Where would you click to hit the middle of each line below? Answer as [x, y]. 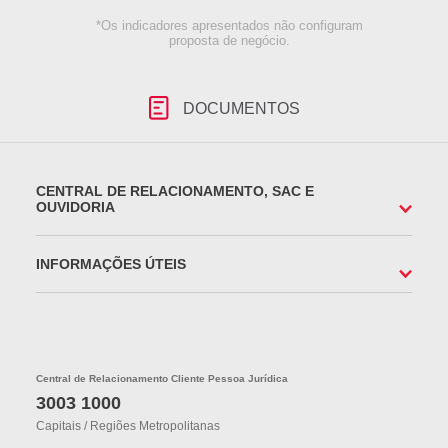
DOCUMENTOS [241, 108]
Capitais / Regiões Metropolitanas [128, 426]
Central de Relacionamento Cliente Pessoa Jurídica [162, 378]
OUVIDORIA [75, 207]
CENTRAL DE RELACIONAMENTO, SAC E [175, 191]
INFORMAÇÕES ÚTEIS [111, 264]
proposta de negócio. [229, 40]
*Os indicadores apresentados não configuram [229, 25]
